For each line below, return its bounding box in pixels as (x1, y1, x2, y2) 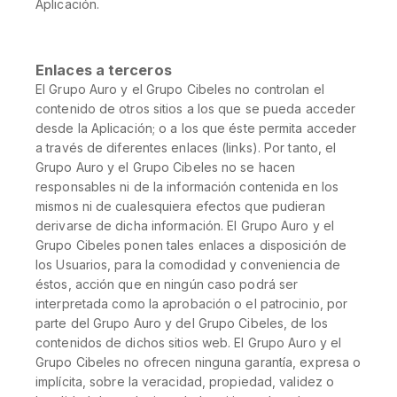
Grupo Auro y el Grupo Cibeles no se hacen (35, 160, 296, 175)
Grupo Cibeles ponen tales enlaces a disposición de (35, 237, 347, 253)
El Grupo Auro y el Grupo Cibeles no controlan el (35, 82, 324, 97)
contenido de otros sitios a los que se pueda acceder (35, 101, 356, 116)
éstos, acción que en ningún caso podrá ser (35, 276, 299, 292)
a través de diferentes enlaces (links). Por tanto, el (35, 140, 337, 155)
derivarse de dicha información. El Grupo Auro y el (35, 218, 335, 233)
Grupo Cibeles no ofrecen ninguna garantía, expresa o (35, 354, 362, 370)
